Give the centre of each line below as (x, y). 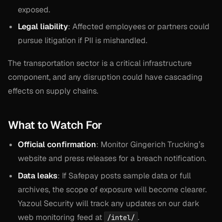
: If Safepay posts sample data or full (124, 175)
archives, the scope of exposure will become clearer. (112, 189)
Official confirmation (57, 145)
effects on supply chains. (53, 91)
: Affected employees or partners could (139, 26)
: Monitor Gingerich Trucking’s (150, 145)
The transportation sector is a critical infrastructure (100, 63)
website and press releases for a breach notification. (112, 159)
